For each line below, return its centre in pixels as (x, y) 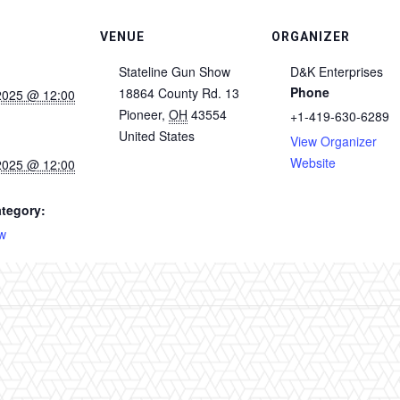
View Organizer (333, 142)
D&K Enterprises (337, 72)
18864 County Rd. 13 (179, 93)
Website (313, 163)
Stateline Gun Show (175, 72)
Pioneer (140, 115)
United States (157, 136)
